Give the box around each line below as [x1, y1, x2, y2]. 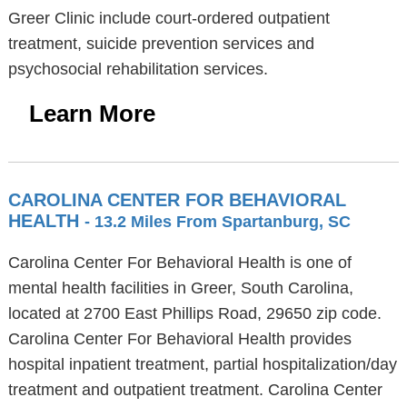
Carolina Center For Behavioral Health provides [7, 330, 352, 348]
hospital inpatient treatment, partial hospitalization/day [7, 355, 397, 373]
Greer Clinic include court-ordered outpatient [7, 9, 330, 27]
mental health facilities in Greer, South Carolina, [7, 279, 353, 297]
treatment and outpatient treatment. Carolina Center [7, 381, 382, 399]
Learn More [28, 100, 155, 127]
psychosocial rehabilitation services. [7, 60, 268, 78]
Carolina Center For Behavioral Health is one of [7, 253, 352, 272]
